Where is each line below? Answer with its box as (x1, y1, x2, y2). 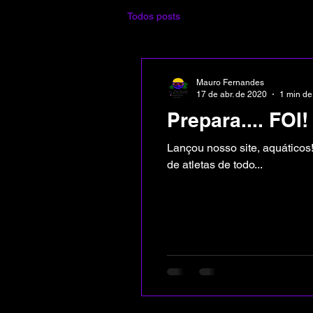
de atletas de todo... (167, 158, 263, 172)
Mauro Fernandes (196, 78, 264, 88)
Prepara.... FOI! (167, 108, 308, 132)
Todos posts (127, 10, 180, 22)
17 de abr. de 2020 (196, 89, 267, 99)
